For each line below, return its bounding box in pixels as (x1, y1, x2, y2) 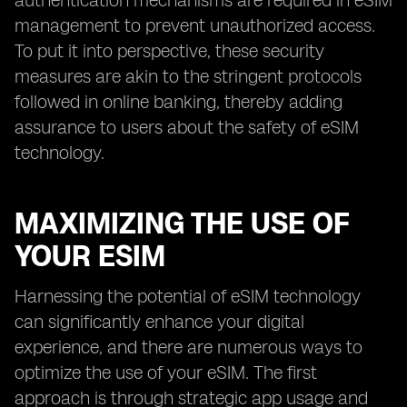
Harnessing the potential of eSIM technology (15, 285, 361, 307)
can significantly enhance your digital (15, 311, 304, 333)
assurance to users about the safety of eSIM (15, 116, 359, 138)
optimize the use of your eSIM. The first (15, 362, 317, 383)
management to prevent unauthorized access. (15, 15, 375, 36)
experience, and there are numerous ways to (15, 336, 362, 358)
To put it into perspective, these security (15, 40, 324, 62)
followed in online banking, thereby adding (15, 91, 342, 113)
